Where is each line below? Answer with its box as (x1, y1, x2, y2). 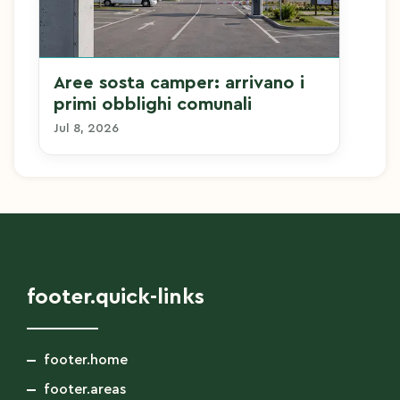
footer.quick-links (27, 286, 204, 308)
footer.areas (40, 381, 126, 396)
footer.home (40, 352, 128, 367)
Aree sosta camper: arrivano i (53, 73, 304, 92)
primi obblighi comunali (53, 95, 252, 113)
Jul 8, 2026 (53, 121, 119, 135)
